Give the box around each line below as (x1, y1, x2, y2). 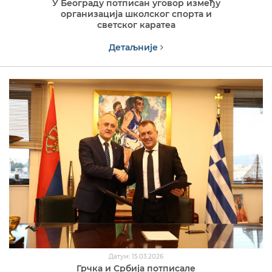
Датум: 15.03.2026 (109, 253, 163, 261)
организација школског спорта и (60, 8, 212, 20)
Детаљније (109, 42, 160, 53)
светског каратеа (97, 19, 175, 31)
